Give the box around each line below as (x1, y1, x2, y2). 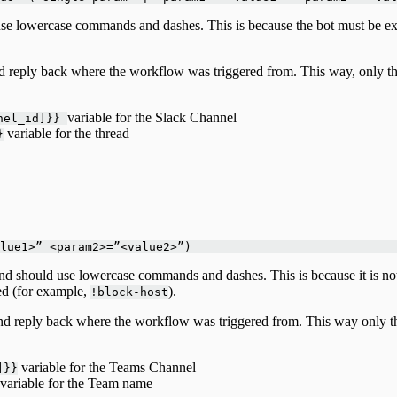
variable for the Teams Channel (18, 359, 196, 375)
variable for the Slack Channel (67, 109, 237, 125)
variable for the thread (4, 125, 129, 141)
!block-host (90, 284, 168, 299)
